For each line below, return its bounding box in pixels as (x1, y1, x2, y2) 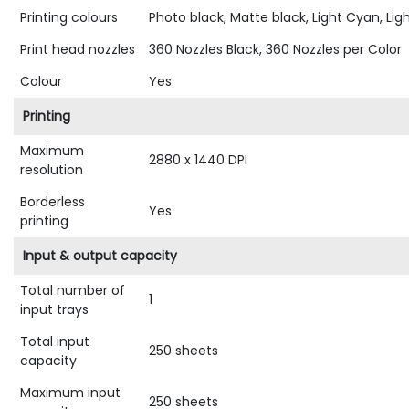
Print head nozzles (20, 40, 135, 59)
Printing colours (20, 8, 118, 27)
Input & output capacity (23, 246, 177, 266)
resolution (20, 161, 83, 180)
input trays (20, 300, 89, 320)
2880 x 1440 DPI (149, 151, 247, 170)
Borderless (20, 193, 85, 212)
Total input (20, 332, 89, 351)
